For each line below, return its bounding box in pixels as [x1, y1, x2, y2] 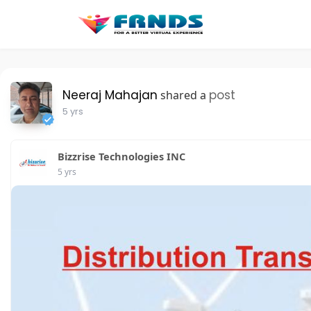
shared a [160, 87, 206, 103]
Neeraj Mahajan [62, 87, 158, 103]
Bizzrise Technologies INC [58, 149, 185, 163]
